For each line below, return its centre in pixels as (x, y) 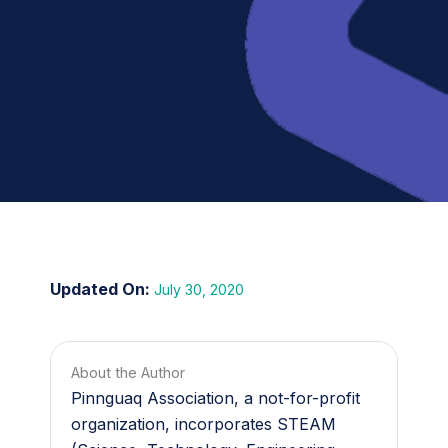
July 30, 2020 (197, 289)
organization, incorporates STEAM (203, 424)
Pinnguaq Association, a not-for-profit (215, 398)
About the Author (128, 373)
